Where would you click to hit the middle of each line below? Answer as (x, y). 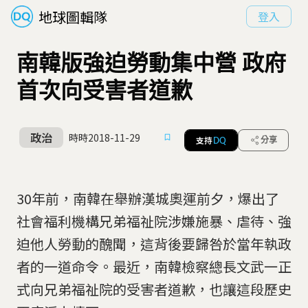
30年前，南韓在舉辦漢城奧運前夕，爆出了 (148, 198)
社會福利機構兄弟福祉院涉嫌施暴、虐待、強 (154, 221)
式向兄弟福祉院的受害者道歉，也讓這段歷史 (154, 289)
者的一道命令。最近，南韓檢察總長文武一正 (154, 266)
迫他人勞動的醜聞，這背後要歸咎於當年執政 (154, 244)
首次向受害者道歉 (104, 91)
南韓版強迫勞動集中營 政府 (151, 63)
